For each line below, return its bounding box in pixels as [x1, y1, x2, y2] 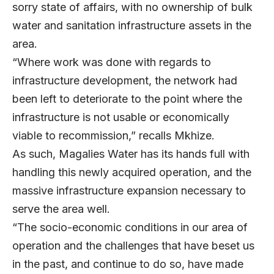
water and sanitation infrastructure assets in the [12, 19, 251, 32]
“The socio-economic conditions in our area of [12, 221, 248, 234]
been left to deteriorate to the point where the [12, 92, 242, 106]
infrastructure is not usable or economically [12, 111, 229, 124]
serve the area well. [12, 202, 116, 216]
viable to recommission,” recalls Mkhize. [12, 129, 224, 143]
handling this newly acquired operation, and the [12, 166, 251, 179]
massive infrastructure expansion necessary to [12, 184, 246, 198]
